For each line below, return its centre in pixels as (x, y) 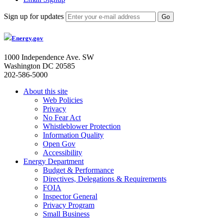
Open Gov (59, 144)
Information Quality (73, 135)
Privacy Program (69, 205)
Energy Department (54, 162)
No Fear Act (62, 118)
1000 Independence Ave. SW (49, 57)
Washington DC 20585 (39, 66)
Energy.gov (27, 38)
